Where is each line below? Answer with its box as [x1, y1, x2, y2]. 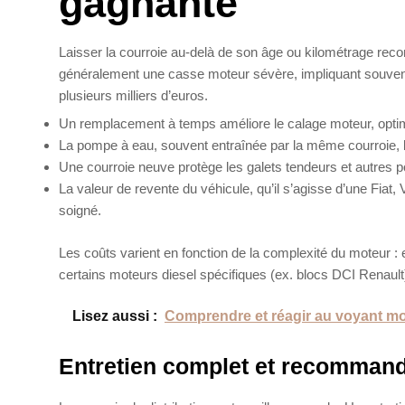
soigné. [59, 202, 101, 219]
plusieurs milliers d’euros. [59, 87, 208, 103]
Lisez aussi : [72, 308, 157, 325]
